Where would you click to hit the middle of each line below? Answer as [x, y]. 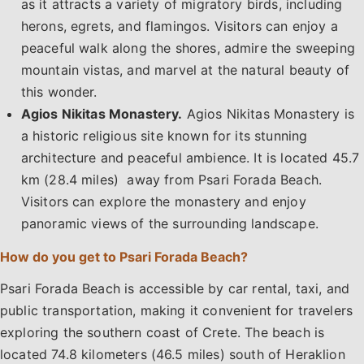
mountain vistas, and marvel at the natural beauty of [185, 70]
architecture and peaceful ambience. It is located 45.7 [190, 158]
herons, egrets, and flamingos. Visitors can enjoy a [179, 26]
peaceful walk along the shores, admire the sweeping [188, 48]
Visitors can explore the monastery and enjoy [163, 202]
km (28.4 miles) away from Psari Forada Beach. [171, 180]
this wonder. [59, 92]
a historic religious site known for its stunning [164, 136]
